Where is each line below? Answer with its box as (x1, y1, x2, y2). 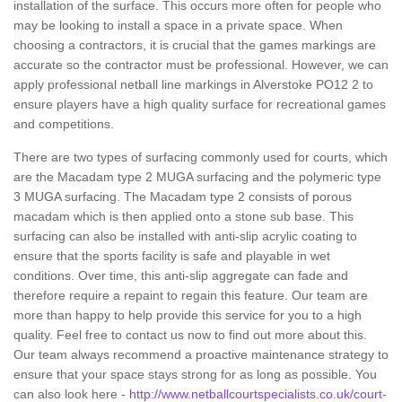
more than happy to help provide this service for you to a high (13, 308, 362, 322)
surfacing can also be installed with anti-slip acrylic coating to (13, 229, 357, 243)
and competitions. (13, 117, 114, 131)
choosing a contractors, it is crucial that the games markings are (13, 38, 376, 52)
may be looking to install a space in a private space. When (13, 18, 343, 32)
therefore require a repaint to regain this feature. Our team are (13, 288, 368, 302)
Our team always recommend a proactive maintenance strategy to (13, 347, 389, 362)
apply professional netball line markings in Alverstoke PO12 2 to (13, 77, 373, 92)
